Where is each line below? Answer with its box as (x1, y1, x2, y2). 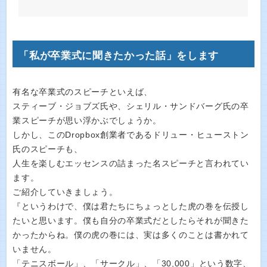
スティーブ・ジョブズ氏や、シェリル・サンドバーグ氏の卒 (13, 101, 249, 111)
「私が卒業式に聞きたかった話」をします (18, 49, 219, 61)
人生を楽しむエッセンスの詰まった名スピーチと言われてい (13, 159, 249, 168)
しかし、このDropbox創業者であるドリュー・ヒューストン (13, 130, 249, 139)
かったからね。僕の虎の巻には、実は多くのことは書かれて (13, 230, 249, 240)
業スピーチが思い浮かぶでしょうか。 (13, 116, 162, 125)
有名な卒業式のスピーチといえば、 (13, 87, 153, 97)
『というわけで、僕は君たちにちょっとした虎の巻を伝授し (13, 201, 249, 211)
